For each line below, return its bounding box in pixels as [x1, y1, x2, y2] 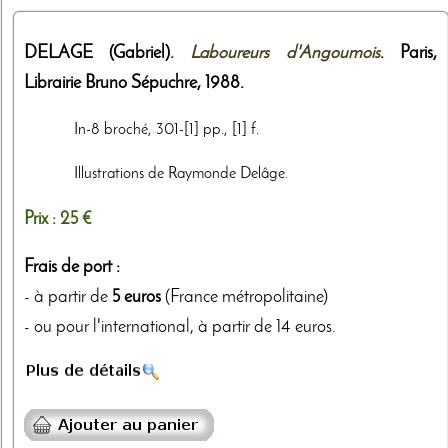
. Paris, [379, 45, 437, 63]
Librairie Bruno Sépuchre [24, 75, 197, 93]
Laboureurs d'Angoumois [190, 45, 380, 63]
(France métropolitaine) [161, 289, 328, 307]
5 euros [112, 289, 161, 307]
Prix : [24, 211, 60, 229]
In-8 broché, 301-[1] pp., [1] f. [74, 122, 259, 139]
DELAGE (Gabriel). [24, 45, 191, 63]
